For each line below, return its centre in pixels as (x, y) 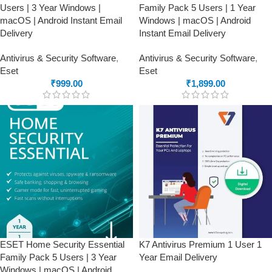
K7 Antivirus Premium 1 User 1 (200, 244)
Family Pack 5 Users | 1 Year (197, 8)
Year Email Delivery (178, 257)
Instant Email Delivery (182, 33)
